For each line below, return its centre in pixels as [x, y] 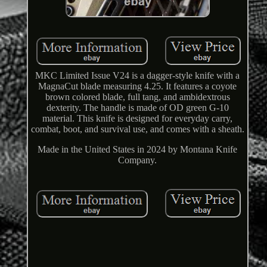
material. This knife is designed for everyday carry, [138, 119]
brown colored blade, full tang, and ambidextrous [137, 97]
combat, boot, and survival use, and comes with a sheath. [137, 129]
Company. [138, 160]
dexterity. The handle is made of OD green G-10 [137, 108]
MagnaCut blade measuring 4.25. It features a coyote [138, 86]
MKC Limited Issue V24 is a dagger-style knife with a [138, 76]
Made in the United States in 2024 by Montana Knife [138, 150]
